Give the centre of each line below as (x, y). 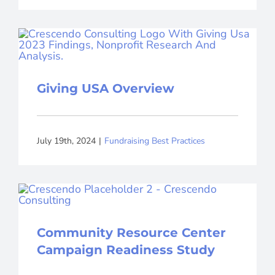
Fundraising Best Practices (154, 141)
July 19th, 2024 (66, 141)
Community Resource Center (131, 233)
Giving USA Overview (105, 89)
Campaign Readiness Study (126, 250)
